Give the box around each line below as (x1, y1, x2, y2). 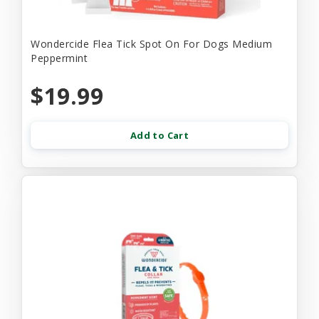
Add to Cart (130, 129, 189, 142)
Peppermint (31, 51, 88, 66)
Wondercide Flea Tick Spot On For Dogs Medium (31, 37, 272, 51)
